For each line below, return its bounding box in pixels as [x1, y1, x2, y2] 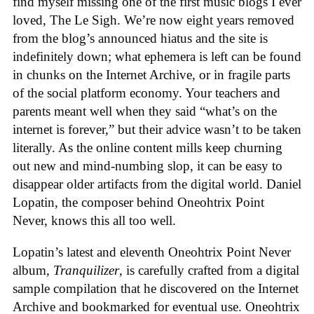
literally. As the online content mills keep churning [13, 140, 282, 156]
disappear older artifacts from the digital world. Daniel [13, 177, 301, 192]
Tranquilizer [53, 262, 119, 278]
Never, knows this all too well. [13, 213, 176, 228]
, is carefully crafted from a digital [119, 262, 299, 278]
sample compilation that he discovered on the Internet [13, 280, 299, 296]
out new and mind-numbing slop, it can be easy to [13, 158, 282, 174]
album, [13, 262, 53, 278]
